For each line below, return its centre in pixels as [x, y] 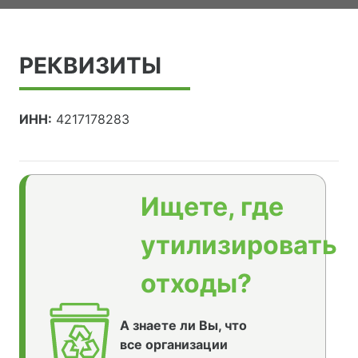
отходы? [196, 284]
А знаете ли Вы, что [183, 326]
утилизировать [239, 245]
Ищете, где [212, 207]
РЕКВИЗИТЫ [90, 66]
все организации [173, 345]
